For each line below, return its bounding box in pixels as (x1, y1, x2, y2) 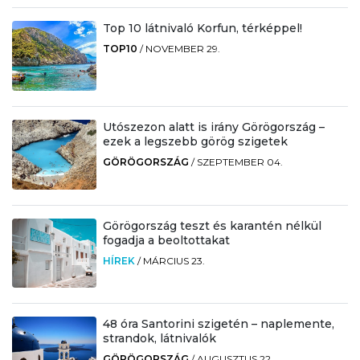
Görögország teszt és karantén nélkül (102, 218, 321, 233)
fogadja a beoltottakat (102, 232, 230, 247)
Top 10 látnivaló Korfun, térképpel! (102, 20, 302, 35)
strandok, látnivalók (102, 331, 216, 346)
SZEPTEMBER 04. (196, 155, 283, 168)
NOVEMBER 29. (145, 42, 220, 55)
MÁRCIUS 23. (142, 254, 205, 267)
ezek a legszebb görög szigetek (102, 133, 288, 149)
